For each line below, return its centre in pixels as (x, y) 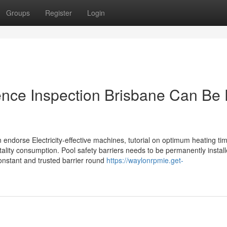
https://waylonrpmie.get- (145, 160)
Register (59, 13)
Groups (18, 13)
